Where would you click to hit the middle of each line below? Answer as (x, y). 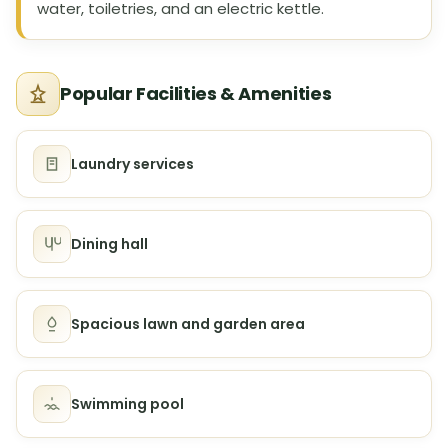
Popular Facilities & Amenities (196, 94)
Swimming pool (127, 403)
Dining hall (109, 243)
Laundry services (132, 163)
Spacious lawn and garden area (188, 323)
